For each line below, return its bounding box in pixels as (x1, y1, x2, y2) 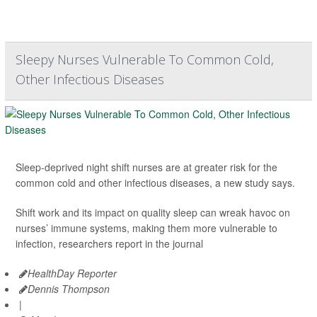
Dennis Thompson (28, 282, 110, 296)
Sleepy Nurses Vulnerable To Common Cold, (16, 51, 274, 69)
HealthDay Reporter (28, 266, 117, 281)
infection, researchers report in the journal (16, 236, 203, 251)
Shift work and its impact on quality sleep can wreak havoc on (16, 205, 290, 220)
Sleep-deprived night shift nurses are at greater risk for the (16, 160, 277, 175)
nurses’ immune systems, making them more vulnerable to (16, 221, 277, 236)
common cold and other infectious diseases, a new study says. (16, 175, 295, 190)
